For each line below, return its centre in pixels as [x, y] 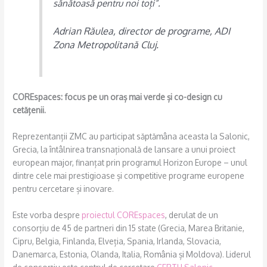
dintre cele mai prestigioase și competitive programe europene [129, 175]
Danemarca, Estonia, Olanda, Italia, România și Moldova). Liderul [132, 254]
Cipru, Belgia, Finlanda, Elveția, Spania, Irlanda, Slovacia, [117, 241]
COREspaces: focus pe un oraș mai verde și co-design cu [118, 97]
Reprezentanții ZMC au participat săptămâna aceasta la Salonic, [131, 136]
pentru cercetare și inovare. [63, 188]
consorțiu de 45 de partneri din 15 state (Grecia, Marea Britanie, [129, 228]
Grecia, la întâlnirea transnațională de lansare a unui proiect [124, 149]
